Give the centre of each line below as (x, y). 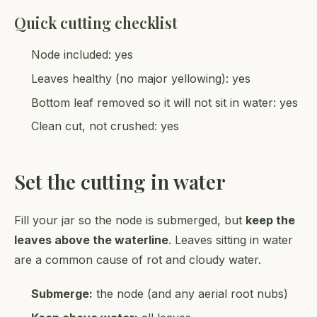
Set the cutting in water (120, 182)
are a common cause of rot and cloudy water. (138, 260)
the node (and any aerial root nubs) (190, 294)
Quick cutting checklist (96, 23)
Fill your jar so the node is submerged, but (130, 220)
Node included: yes (82, 55)
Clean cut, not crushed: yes (105, 126)
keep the (270, 220)
